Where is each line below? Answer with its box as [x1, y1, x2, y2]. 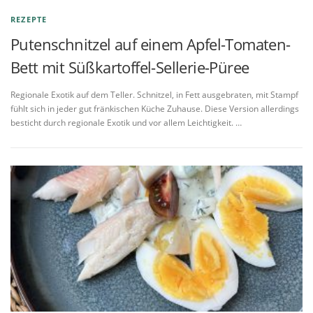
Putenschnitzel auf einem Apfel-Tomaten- [10, 33, 291, 54]
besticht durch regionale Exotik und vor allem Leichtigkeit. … [10, 116, 242, 129]
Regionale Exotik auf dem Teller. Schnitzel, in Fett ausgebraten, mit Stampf [10, 88, 298, 101]
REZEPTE [10, 13, 48, 24]
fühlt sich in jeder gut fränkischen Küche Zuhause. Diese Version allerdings [10, 102, 299, 115]
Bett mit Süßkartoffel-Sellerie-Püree [10, 56, 249, 78]
